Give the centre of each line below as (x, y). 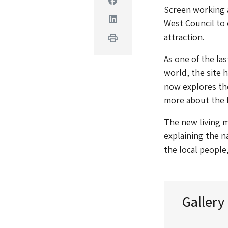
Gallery (203, 201)
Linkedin (125, 18)
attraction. (184, 37)
